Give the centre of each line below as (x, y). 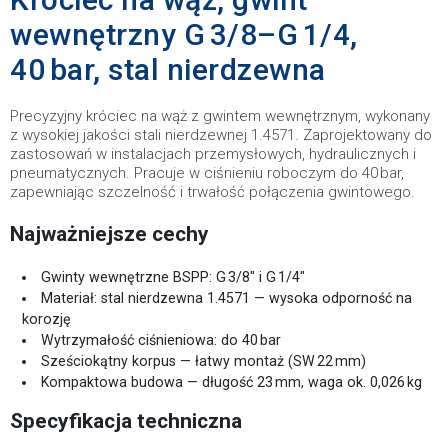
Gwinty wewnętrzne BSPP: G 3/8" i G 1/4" (173, 277)
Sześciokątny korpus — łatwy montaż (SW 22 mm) (204, 361)
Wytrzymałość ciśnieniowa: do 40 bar (161, 340)
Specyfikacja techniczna (126, 421)
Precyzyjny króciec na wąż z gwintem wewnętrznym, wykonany (220, 116)
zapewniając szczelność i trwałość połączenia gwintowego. (212, 192)
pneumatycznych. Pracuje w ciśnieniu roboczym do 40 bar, (207, 173)
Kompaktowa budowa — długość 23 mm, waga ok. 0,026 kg (232, 382)
